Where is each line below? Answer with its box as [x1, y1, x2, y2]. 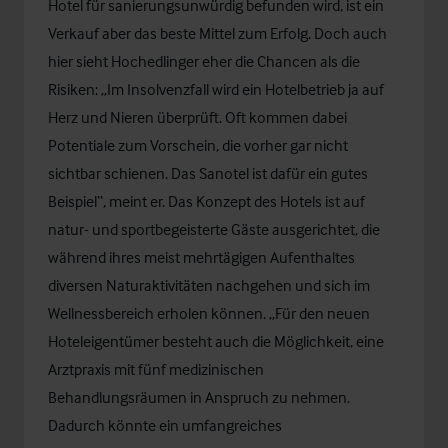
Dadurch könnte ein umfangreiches [48, 415, 282, 435]
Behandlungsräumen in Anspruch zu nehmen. [48, 387, 350, 407]
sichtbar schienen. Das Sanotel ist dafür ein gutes [48, 163, 368, 183]
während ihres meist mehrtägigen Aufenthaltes [48, 247, 355, 267]
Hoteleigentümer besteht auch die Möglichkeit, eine [48, 331, 384, 351]
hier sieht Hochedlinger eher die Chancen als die [48, 51, 360, 71]
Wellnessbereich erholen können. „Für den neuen [48, 303, 370, 323]
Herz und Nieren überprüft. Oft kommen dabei [48, 107, 347, 127]
